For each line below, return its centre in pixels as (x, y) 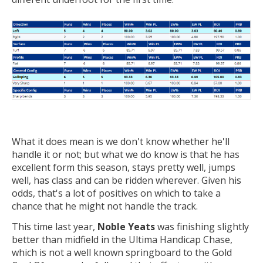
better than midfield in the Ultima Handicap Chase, (122, 240)
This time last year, (55, 227)
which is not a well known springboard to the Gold (122, 253)
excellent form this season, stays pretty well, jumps (124, 167)
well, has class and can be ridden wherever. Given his (127, 180)
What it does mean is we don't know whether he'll (121, 141)
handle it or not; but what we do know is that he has (126, 154)
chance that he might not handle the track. (105, 206)
